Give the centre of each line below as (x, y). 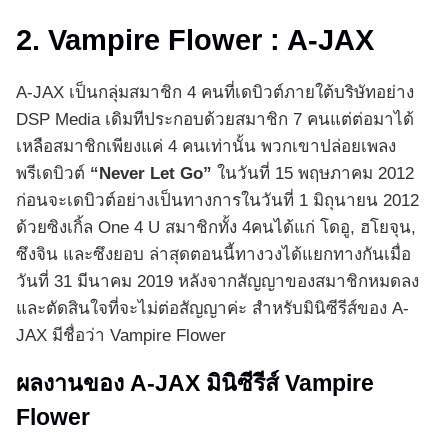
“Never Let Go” (151, 174)
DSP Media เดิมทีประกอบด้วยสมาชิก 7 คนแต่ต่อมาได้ (215, 120)
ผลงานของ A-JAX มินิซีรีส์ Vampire (195, 383)
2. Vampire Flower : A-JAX (195, 40)
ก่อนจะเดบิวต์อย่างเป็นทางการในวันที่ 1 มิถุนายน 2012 (217, 201)
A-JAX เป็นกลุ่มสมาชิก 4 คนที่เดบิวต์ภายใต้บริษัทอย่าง (215, 93)
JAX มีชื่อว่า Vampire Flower (121, 336)
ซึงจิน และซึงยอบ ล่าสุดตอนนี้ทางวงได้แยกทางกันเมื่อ (213, 255)
